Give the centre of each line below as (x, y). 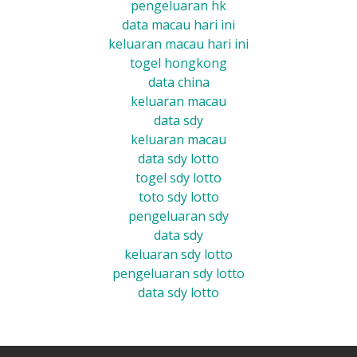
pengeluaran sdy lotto (178, 273)
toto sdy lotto (178, 197)
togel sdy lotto (178, 178)
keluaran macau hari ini (178, 44)
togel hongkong (178, 63)
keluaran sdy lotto (178, 254)
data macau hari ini (178, 25)
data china (178, 82)
